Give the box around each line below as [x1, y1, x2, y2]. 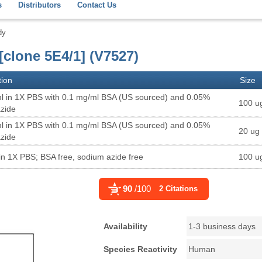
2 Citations [159, 184, 198, 193]
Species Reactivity [104, 244, 178, 254]
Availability [104, 222, 148, 231]
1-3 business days [188, 222, 256, 231]
